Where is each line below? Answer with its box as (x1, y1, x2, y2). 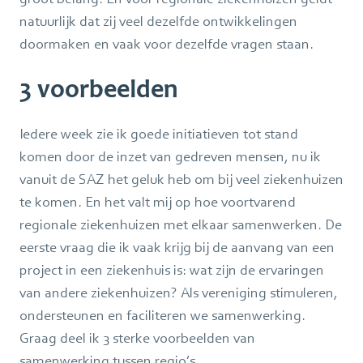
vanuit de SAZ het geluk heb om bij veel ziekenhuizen (19, 170, 344, 187)
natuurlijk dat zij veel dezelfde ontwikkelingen (19, 12, 297, 29)
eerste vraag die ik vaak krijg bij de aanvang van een (19, 238, 335, 255)
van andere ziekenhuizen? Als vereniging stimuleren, (19, 284, 338, 301)
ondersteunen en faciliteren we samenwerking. (19, 306, 305, 323)
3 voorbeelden (19, 73, 178, 104)
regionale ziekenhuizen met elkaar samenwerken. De (19, 216, 342, 233)
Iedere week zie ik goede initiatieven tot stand (19, 125, 298, 142)
